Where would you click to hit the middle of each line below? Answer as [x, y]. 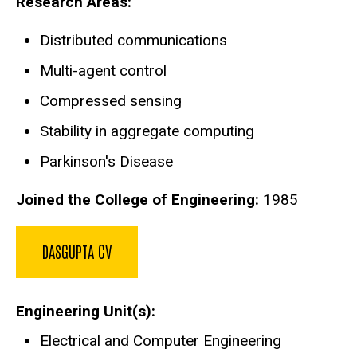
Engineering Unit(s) [84, 311]
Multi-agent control [103, 71]
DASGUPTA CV [77, 251]
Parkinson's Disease [106, 162]
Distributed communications [133, 41]
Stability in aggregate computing [147, 131]
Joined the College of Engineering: [137, 199]
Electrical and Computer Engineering [161, 340]
